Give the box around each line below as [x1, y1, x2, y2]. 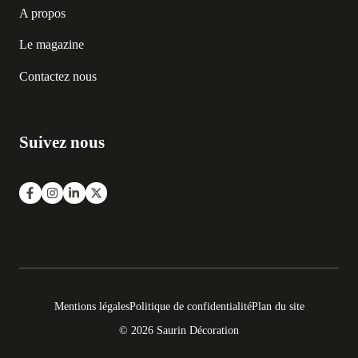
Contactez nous [19, 69, 97, 83]
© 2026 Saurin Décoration [119, 324, 239, 337]
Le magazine [19, 38, 84, 52]
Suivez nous [19, 132, 105, 151]
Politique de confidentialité [129, 300, 252, 313]
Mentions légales [54, 300, 129, 313]
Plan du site [251, 300, 304, 313]
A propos [19, 6, 66, 20]
